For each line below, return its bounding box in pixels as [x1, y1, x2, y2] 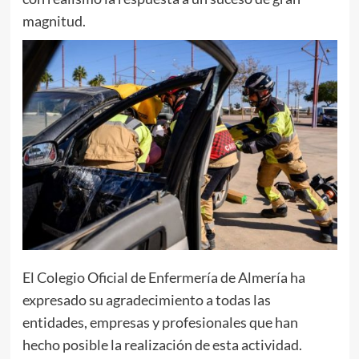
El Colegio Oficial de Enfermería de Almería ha [22, 268, 305, 286]
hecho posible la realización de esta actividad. [22, 335, 302, 353]
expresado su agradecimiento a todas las [22, 290, 271, 309]
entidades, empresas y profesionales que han [22, 313, 298, 331]
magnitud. [22, 11, 86, 30]
